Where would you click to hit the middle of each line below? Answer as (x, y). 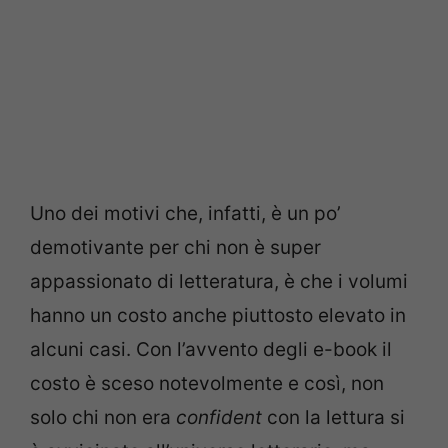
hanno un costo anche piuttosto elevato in (218, 315)
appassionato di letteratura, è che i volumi (219, 281)
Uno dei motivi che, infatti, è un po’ (185, 213)
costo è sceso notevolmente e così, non (207, 383)
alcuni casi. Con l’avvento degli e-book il (211, 349)
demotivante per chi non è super (175, 247)
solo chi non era (103, 417)
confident (221, 417)
